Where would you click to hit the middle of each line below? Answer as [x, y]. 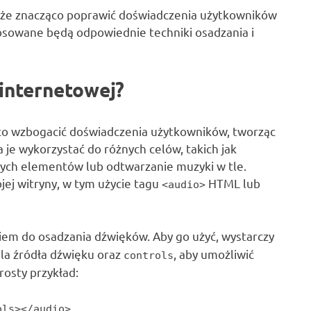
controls [149, 256]
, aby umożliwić [214, 254]
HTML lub [233, 183]
